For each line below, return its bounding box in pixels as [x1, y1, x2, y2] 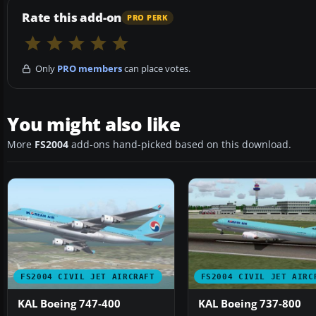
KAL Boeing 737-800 [197, 297, 301, 311]
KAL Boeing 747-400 [18, 297, 121, 311]
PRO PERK [127, 12, 169, 23]
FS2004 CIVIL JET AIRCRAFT [20, 272, 155, 281]
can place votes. [122, 62, 190, 75]
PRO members [57, 62, 122, 75]
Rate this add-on [22, 9, 122, 26]
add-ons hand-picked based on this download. [68, 138, 291, 152]
